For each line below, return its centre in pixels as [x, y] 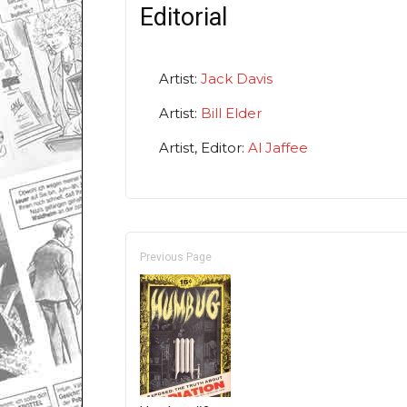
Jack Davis [237, 79]
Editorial [184, 18]
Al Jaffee [278, 148]
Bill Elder [231, 114]
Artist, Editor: [203, 148]
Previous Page [176, 258]
